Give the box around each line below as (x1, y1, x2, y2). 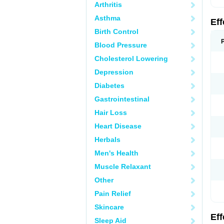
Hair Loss (94, 108, 127, 116)
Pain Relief (94, 189, 131, 197)
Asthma (94, 14, 120, 22)
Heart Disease (94, 122, 141, 130)
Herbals (94, 135, 120, 143)
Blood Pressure (94, 41, 147, 49)
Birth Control (94, 27, 138, 35)
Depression (94, 68, 133, 76)
